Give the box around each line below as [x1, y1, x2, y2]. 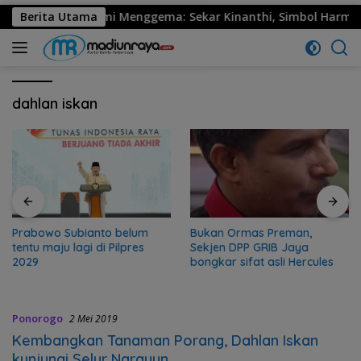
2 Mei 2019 [69, 312, 118, 326]
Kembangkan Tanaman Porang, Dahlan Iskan [12, 331, 318, 351]
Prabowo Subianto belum [12, 226, 148, 241]
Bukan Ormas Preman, [190, 226, 312, 241]
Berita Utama [20, 9, 98, 24]
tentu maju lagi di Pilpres [12, 240, 144, 255]
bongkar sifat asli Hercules [190, 255, 334, 270]
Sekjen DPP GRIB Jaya [190, 240, 309, 255]
